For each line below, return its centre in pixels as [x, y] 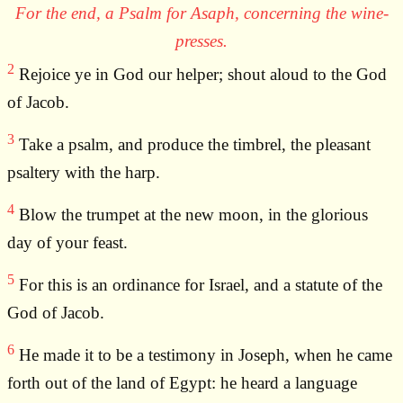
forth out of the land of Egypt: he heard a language [182, 383]
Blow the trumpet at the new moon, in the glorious [191, 215]
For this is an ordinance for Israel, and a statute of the [198, 285]
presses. [201, 41]
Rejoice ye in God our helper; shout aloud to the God [201, 75]
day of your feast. [67, 243]
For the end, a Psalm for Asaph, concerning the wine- [201, 13]
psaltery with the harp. [84, 173]
